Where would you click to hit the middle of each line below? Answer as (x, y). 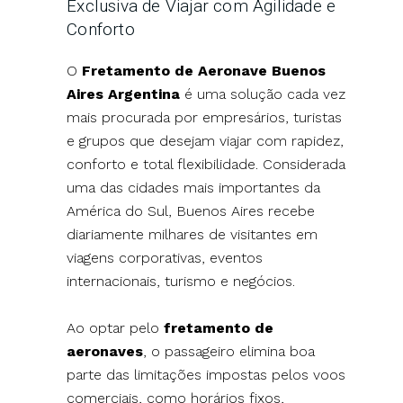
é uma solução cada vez (263, 94)
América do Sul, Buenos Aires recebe (191, 210)
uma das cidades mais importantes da (194, 187)
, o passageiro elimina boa (229, 351)
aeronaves (105, 351)
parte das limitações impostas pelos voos (206, 374)
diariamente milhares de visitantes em (193, 234)
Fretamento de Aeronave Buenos (204, 70)
